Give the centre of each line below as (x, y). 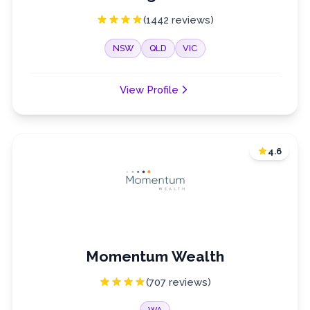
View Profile (149, 89)
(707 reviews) (179, 282)
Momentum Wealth (155, 257)
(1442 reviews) (179, 20)
